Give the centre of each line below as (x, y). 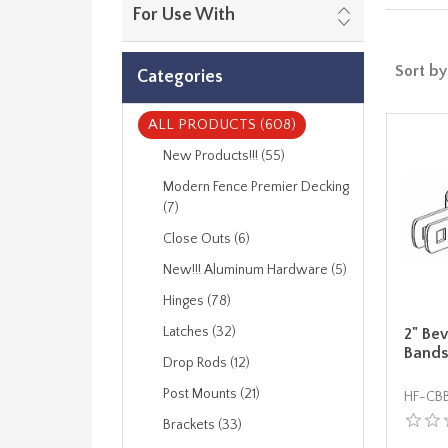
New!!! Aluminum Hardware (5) (255, 270)
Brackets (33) (202, 425)
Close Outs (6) (206, 239)
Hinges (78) (197, 301)
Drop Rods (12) (206, 363)
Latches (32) (199, 332)
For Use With (183, 15)
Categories (180, 77)
